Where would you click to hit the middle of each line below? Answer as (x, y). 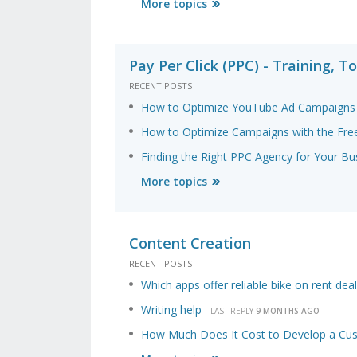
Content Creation (190, 243)
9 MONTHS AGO (288, 311)
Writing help (171, 310)
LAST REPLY (233, 311)
